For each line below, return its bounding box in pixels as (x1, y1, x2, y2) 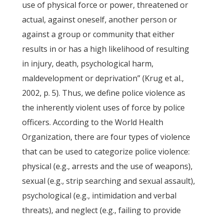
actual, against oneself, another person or (22, 14, 177, 25)
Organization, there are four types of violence (22, 131, 190, 142)
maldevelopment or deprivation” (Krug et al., (22, 73, 184, 84)
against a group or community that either (22, 29, 175, 40)
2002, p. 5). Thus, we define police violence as (22, 88, 185, 98)
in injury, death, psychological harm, (22, 58, 153, 69)
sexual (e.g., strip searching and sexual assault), (22, 175, 195, 186)
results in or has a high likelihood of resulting (22, 44, 189, 54)
